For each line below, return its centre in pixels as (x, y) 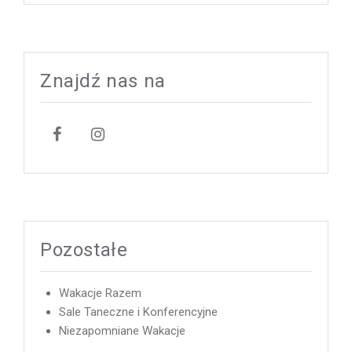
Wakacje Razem (100, 293)
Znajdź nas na (103, 81)
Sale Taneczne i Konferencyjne (138, 312)
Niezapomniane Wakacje (122, 331)
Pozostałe (84, 250)
